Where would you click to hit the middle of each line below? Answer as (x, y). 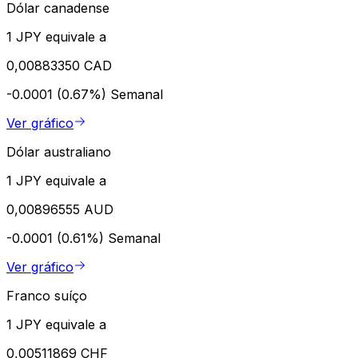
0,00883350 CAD (59, 65)
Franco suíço (47, 295)
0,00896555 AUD (60, 209)
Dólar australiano (59, 151)
